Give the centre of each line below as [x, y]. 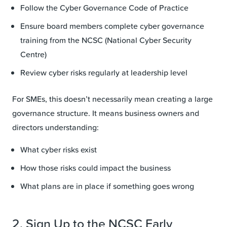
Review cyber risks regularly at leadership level [104, 72]
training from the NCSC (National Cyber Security [106, 40]
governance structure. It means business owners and [106, 113]
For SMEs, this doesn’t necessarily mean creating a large [112, 99]
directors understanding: [55, 127]
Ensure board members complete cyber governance [112, 26]
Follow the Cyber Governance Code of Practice [104, 7]
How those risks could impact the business [96, 167]
